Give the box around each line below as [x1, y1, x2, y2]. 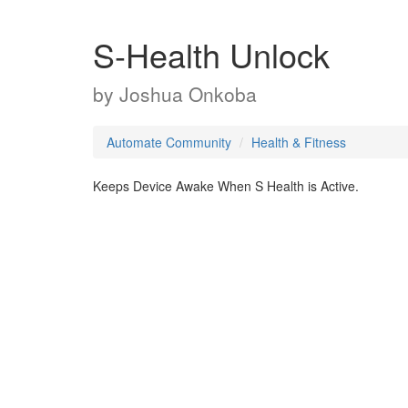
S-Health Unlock [93, 31, 330, 77]
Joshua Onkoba [119, 80, 257, 107]
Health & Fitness [251, 133, 346, 151]
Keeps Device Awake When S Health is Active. [93, 177, 359, 195]
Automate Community [107, 133, 231, 151]
